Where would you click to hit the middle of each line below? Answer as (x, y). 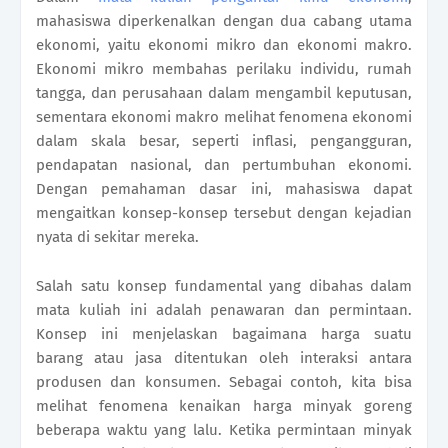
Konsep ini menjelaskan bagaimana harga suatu (224, 334)
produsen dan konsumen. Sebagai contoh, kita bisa (224, 382)
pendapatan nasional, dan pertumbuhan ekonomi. (224, 165)
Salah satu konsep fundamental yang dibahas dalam (224, 286)
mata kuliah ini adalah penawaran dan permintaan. (224, 310)
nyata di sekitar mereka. (117, 237)
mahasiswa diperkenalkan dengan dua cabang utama (224, 21)
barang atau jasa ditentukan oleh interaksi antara (224, 358)
